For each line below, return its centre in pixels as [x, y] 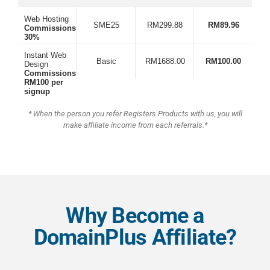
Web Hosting [46, 19]
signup [37, 92]
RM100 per [44, 83]
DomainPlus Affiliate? [135, 238]
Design [36, 64]
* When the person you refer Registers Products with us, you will [135, 114]
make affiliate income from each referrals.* [135, 125]
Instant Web [45, 55]
